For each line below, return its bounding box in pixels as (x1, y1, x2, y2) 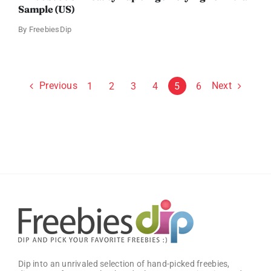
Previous (39, 80, 77, 92)
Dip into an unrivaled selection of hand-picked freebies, (18, 259, 230, 269)
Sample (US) (18, 3, 75, 16)
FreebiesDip (28, 25, 72, 34)
